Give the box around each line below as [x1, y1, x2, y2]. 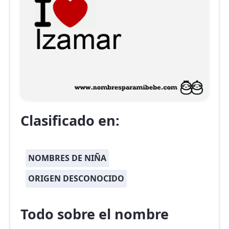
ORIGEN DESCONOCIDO [28, 173, 124, 185]
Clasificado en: [20, 111, 120, 130]
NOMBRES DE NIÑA [28, 152, 106, 164]
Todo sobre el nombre [20, 204, 169, 224]
